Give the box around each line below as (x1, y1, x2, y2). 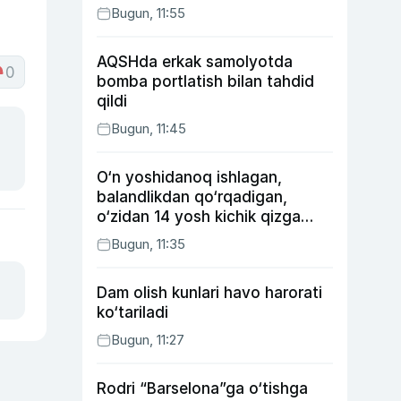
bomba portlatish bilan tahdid (97, 73, 314, 90)
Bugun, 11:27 (111, 331, 184, 348)
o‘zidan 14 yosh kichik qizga (97, 208, 301, 226)
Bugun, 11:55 (111, 4, 185, 21)
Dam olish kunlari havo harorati (97, 284, 322, 302)
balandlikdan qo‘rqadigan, (97, 188, 287, 206)
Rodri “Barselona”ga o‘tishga (97, 380, 308, 397)
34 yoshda (97, 247, 175, 265)
